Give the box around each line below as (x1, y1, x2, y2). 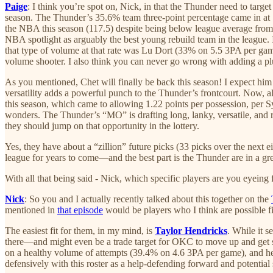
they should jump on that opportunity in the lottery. (5, 120, 199, 131)
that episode (57, 204, 103, 215)
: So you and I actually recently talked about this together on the (24, 193, 271, 204)
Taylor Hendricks (155, 225, 227, 236)
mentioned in (5, 204, 57, 215)
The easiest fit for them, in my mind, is (5, 225, 155, 236)
